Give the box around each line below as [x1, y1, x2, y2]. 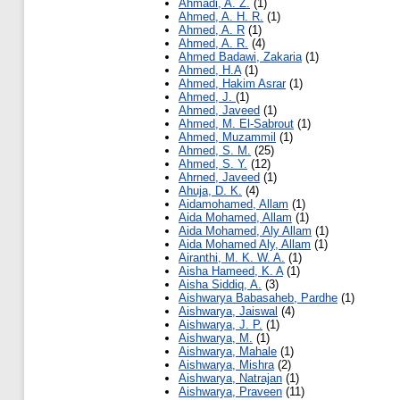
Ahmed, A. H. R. [179, 10, 263, 24]
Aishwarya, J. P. [179, 318, 262, 332]
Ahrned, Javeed [179, 171, 260, 185]
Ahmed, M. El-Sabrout [179, 117, 294, 131]
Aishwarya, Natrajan [179, 371, 282, 386]
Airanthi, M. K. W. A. [179, 251, 285, 265]
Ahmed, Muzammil [179, 130, 276, 145]
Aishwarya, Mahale [179, 345, 277, 359]
